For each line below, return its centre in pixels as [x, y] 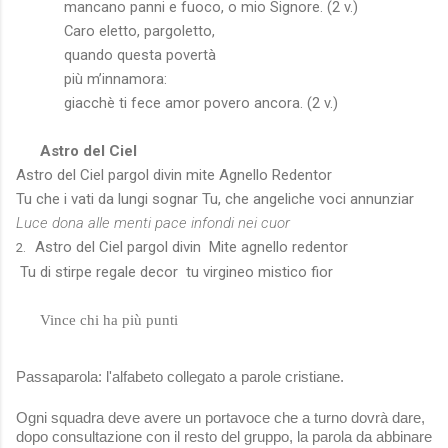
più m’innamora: [91, 78]
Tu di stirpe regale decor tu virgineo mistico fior [174, 271]
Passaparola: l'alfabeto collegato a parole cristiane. [180, 376]
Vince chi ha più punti [111, 319]
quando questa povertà [116, 54]
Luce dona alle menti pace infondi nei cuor [153, 222]
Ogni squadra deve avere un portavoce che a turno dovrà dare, [220, 417]
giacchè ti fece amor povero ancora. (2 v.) [177, 102]
